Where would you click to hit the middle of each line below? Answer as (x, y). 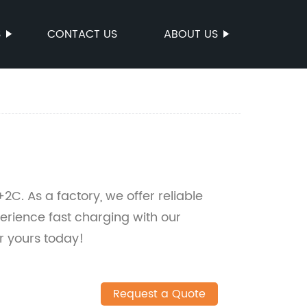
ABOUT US (191, 34)
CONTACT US (82, 34)
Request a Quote (159, 294)
